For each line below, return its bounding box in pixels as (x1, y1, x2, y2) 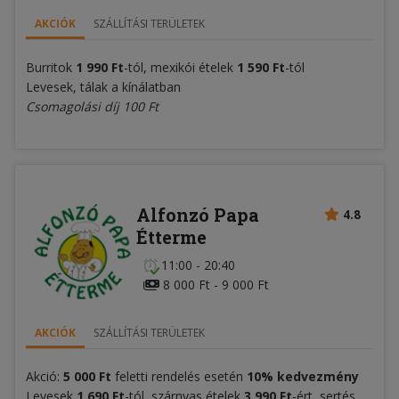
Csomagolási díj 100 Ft (26, 98, 159, 116)
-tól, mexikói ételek (124, 59, 237, 77)
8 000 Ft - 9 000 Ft (159, 276, 269, 294)
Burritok (26, 59, 76, 77)
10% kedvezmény (247, 368, 359, 386)
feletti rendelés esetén (111, 368, 247, 386)
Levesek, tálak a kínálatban (26, 78, 181, 96)
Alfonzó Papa (135, 203, 259, 227)
